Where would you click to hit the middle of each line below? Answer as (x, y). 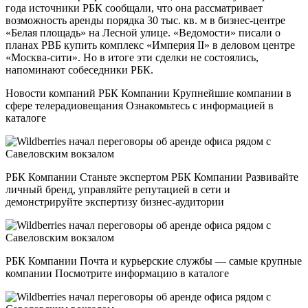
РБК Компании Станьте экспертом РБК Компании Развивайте (152, 177)
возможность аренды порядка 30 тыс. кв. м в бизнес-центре (145, 20)
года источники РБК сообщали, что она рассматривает (134, 8)
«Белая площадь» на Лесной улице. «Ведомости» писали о (143, 32)
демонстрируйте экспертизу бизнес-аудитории (115, 201)
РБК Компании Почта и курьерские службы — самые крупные (154, 261)
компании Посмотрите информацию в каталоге (117, 273)
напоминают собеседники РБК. (79, 69)
